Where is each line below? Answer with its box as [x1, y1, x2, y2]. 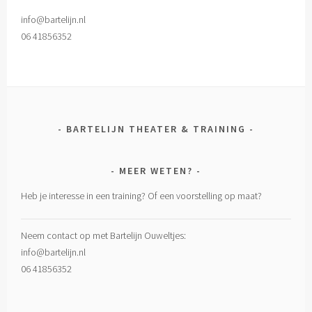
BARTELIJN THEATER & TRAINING [66, 123, 246, 136]
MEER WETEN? [119, 164, 193, 178]
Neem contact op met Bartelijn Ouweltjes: [21, 229, 187, 242]
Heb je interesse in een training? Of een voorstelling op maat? [21, 189, 263, 203]
